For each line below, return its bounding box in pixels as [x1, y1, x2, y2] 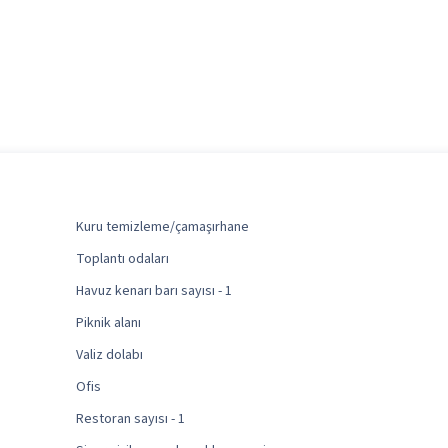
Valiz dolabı [75, 345, 143, 366]
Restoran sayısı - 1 [75, 409, 185, 430]
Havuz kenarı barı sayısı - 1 [75, 281, 232, 302]
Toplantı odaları [75, 249, 169, 270]
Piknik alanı [75, 313, 141, 334]
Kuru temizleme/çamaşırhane [75, 217, 249, 238]
